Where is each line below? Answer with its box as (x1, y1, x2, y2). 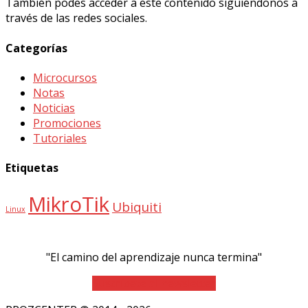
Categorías (5, 40, 67, 56)
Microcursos (33, 69, 97, 85)
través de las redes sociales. (5, 10, 147, 26)
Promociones (33, 115, 101, 131)
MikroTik (28, 190, 109, 218)
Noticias (33, 100, 75, 115)
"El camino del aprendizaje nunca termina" (46, 249, 262, 265)
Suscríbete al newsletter (92, 275, 216, 291)
